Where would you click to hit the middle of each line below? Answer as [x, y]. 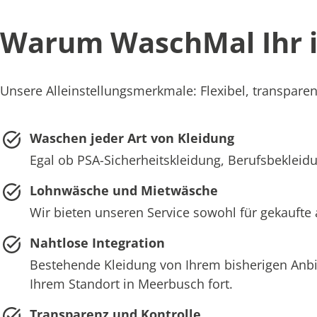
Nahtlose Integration [97, 242]
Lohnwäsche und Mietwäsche [123, 190]
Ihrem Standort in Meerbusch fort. [131, 283]
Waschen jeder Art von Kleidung [132, 138]
